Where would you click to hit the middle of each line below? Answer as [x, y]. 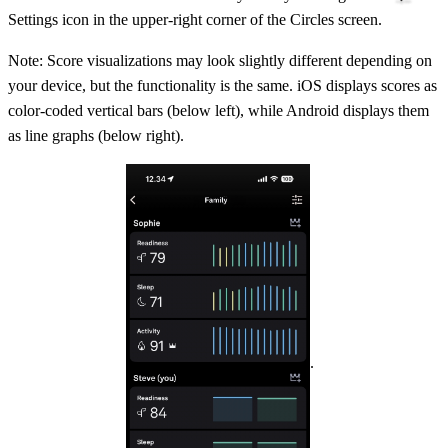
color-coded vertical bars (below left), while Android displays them [218, 110]
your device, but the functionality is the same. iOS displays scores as [222, 85]
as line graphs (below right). [96, 135]
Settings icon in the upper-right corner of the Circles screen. [195, 19]
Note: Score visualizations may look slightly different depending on [220, 60]
